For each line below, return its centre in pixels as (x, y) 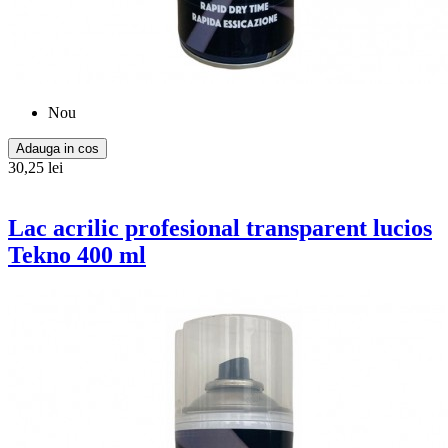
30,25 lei (35, 167)
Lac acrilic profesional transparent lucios (220, 227)
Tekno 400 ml (77, 254)
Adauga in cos (57, 148)
